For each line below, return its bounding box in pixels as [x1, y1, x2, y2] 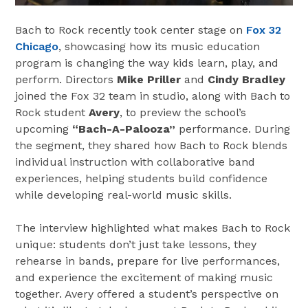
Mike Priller [117, 72, 181, 86]
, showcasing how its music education [58, 39, 261, 53]
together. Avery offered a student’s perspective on [15, 287, 279, 300]
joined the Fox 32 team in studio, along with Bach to [15, 89, 291, 102]
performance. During [175, 122, 291, 135]
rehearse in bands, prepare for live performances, [15, 254, 280, 267]
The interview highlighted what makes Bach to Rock [15, 221, 291, 234]
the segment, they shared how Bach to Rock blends [15, 138, 288, 152]
